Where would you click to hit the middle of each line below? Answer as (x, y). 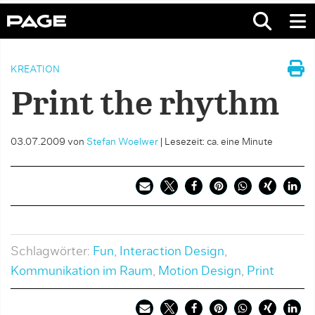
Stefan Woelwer (122, 142)
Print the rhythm (145, 105)
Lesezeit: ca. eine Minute (219, 142)
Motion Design (200, 271)
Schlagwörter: (52, 252)
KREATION (35, 70)
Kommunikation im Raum (82, 271)
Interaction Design (172, 252)
